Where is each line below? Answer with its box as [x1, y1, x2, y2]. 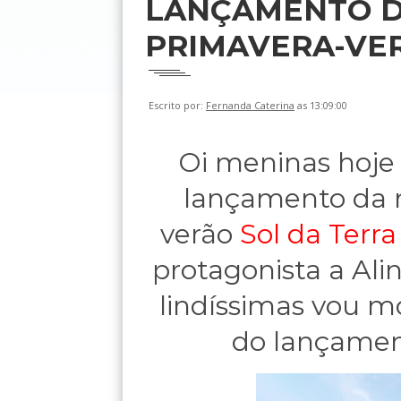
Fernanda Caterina [206, 98, 294, 112]
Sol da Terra [239, 218, 397, 251]
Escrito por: [149, 98, 206, 112]
